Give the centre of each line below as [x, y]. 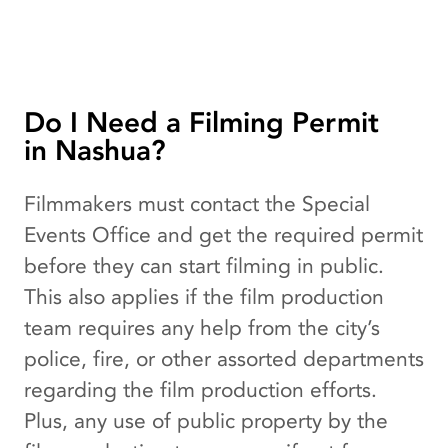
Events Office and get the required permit [223, 235]
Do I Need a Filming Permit [201, 122]
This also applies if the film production [204, 297]
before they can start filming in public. [204, 266]
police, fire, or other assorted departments [224, 359]
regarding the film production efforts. [200, 390]
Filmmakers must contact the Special [197, 204]
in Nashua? [95, 150]
